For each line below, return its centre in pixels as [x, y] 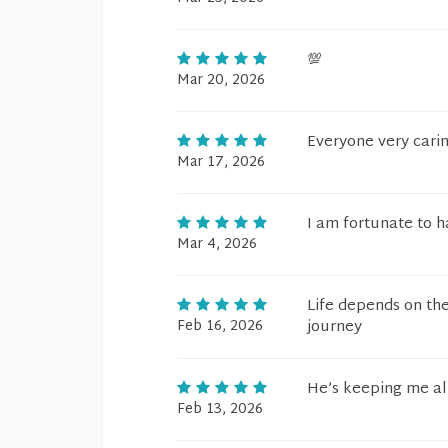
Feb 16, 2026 [220, 326]
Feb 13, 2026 [220, 409]
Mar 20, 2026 [221, 80]
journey [334, 327]
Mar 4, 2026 [217, 244]
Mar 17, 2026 [221, 162]
